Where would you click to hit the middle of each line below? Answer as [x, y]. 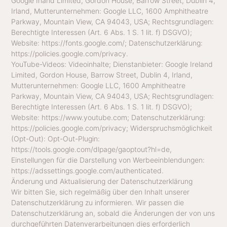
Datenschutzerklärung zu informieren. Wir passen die [98, 202]
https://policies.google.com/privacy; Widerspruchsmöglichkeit [112, 128]
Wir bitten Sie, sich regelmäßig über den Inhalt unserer [101, 192]
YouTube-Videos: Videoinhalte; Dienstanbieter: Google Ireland [112, 64]
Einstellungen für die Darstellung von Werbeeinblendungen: [108, 160]
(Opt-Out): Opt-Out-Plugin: [56, 138]
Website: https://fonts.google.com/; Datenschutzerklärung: [107, 43]
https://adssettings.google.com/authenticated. [88, 170]
